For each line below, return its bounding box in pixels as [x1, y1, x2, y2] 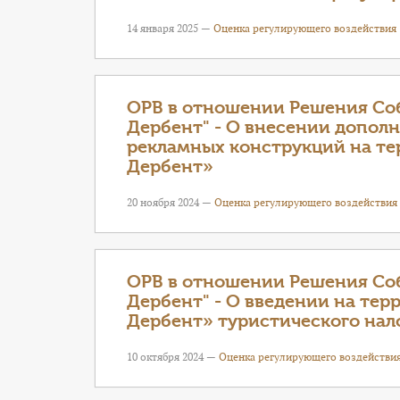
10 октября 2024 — [127, 350, 219, 363]
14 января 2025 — [127, 21, 213, 35]
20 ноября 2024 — [127, 196, 214, 209]
